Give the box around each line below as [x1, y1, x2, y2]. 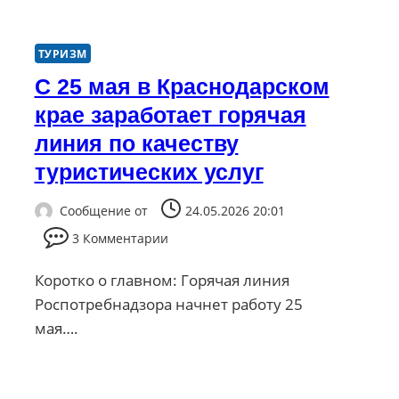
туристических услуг [34, 159, 264, 184]
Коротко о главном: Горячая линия [34, 270, 289, 291]
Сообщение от [59, 202, 148, 220]
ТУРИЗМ [37, 45, 88, 61]
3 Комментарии [72, 230, 169, 248]
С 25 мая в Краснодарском [34, 73, 330, 99]
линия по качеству [34, 130, 239, 156]
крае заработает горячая [34, 102, 306, 127]
